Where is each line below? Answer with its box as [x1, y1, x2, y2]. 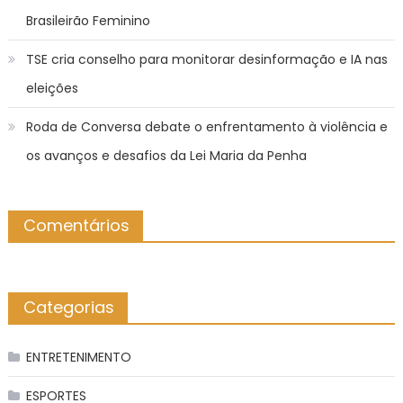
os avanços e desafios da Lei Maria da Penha [25, 146, 307, 165]
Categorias [22, 295, 114, 318]
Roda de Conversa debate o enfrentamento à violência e [25, 117, 388, 136]
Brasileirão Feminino [25, 11, 150, 30]
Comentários [22, 213, 130, 237]
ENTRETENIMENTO [25, 347, 131, 366]
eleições [25, 78, 78, 97]
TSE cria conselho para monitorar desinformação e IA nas [25, 49, 388, 68]
